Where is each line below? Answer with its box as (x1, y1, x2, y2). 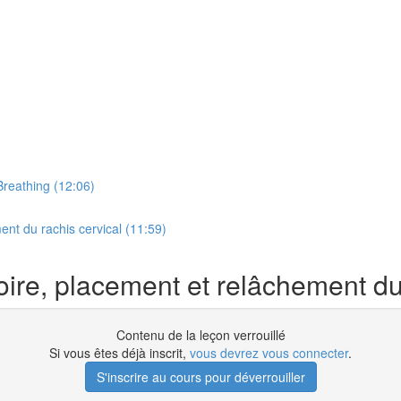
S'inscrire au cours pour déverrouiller (96, 368, 305, 386)
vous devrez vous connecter (190, 344, 348, 362)
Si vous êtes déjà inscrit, (49, 344, 190, 362)
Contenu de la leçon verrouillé (115, 326, 286, 344)
